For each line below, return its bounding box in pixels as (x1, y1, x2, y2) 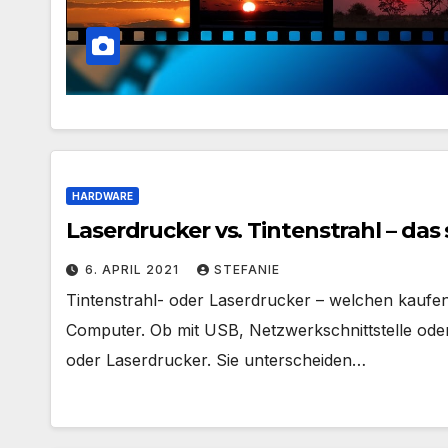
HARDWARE (72, 190, 133, 202)
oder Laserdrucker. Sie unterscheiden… (66, 350, 366, 370)
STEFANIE (214, 262, 280, 277)
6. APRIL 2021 (85, 262, 183, 277)
